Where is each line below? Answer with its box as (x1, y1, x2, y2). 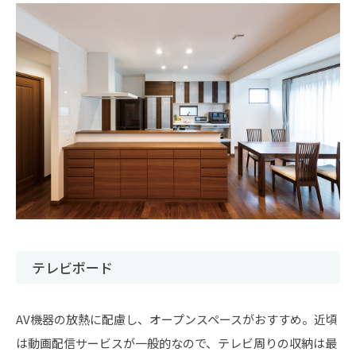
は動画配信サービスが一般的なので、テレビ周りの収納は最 (16, 335, 337, 351)
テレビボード (32, 257, 113, 277)
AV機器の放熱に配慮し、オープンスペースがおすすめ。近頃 (16, 311, 338, 327)
